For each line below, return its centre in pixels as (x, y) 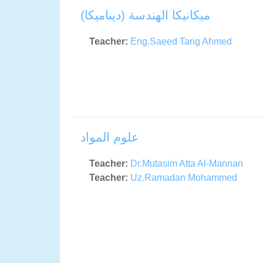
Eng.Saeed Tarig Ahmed (181, 42)
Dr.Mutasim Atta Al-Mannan (187, 164)
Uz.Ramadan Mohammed (184, 178)
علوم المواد (110, 137)
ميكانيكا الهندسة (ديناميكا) (145, 15)
